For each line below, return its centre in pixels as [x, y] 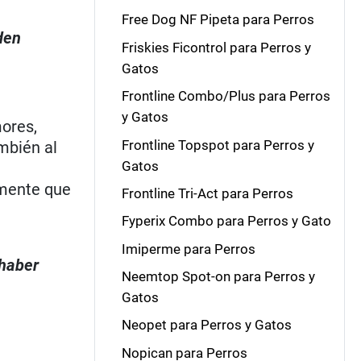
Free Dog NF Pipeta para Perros [218, 20]
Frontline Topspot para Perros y [218, 145]
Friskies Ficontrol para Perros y [216, 47]
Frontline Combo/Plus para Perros [226, 96]
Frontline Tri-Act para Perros [207, 193]
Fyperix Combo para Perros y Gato [226, 221]
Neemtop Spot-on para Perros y [218, 276]
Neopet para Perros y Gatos [206, 325]
